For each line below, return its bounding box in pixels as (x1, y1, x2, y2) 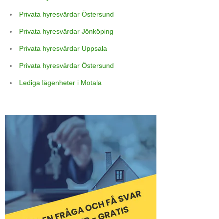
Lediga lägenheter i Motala (19, 79, 102, 87)
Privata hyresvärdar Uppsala (19, 44, 107, 53)
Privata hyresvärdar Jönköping (19, 27, 113, 36)
